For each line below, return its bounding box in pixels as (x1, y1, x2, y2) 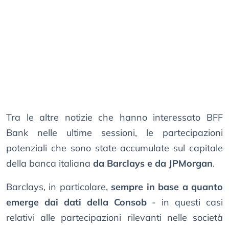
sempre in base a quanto (111, 181, 223, 193)
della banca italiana (6, 157, 93, 170)
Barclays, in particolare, (6, 181, 111, 193)
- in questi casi (146, 196, 223, 209)
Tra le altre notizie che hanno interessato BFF (6, 111, 223, 124)
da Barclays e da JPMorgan (93, 157, 213, 170)
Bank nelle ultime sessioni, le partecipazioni (6, 127, 223, 139)
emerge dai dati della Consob (6, 196, 147, 209)
